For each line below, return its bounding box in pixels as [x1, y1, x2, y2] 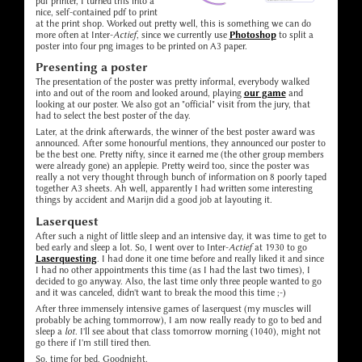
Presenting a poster [35, 60, 148, 75]
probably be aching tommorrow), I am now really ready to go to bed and [35, 314, 322, 326]
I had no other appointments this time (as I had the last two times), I [35, 263, 310, 276]
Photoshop [229, 28, 276, 40]
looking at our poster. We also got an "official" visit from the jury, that [35, 99, 310, 111]
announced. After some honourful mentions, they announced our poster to [35, 137, 326, 149]
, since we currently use [136, 28, 229, 40]
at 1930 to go [251, 241, 307, 253]
